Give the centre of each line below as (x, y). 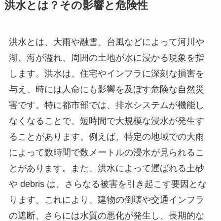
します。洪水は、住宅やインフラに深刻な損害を (106, 74)
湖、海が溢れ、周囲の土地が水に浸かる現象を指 (106, 58)
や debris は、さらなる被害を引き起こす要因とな (108, 184)
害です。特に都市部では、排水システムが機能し (106, 105)
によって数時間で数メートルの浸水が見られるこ (106, 152)
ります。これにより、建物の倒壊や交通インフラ (106, 200)
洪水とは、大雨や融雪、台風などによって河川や (106, 42)
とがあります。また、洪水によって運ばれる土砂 (106, 168)
